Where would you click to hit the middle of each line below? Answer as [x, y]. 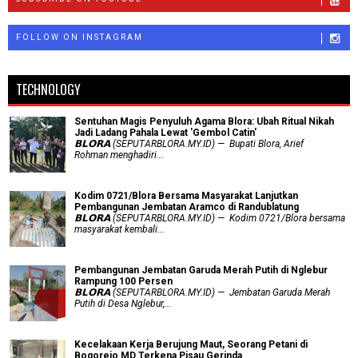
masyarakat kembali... [119, 229]
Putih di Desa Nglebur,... [123, 303]
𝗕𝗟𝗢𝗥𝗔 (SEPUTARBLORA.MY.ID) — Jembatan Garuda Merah [202, 292]
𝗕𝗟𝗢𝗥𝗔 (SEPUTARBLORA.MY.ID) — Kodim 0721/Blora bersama [210, 218]
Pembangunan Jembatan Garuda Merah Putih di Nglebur [201, 270]
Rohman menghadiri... [119, 155]
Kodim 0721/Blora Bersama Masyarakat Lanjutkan [186, 195]
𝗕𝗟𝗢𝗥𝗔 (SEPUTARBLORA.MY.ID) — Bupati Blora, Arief [189, 143]
